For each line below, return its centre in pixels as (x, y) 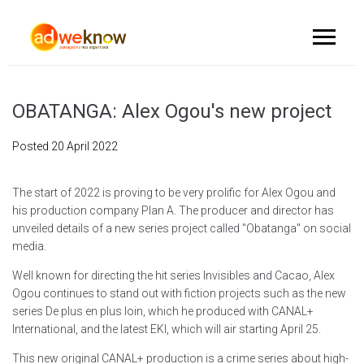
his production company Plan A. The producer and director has (173, 210)
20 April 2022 (84, 146)
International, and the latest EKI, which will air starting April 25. (167, 329)
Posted (32, 146)
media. (29, 246)
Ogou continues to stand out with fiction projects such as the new (179, 293)
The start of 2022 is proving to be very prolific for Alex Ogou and (174, 193)
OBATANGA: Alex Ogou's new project (172, 111)
